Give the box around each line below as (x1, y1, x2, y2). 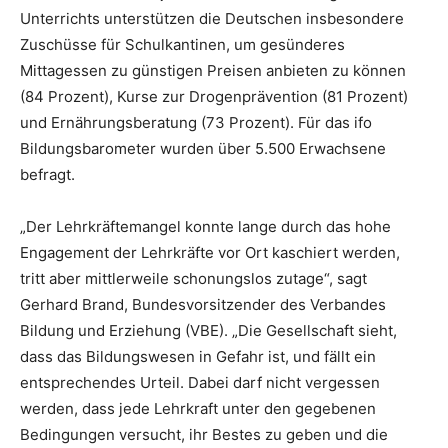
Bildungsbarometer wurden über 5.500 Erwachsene (20, 139, 386, 158)
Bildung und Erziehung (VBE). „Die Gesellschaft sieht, (20, 321, 397, 340)
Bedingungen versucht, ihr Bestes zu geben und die (20, 425, 388, 444)
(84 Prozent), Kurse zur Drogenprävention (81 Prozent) (20, 87, 408, 106)
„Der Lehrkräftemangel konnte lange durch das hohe (20, 217, 391, 236)
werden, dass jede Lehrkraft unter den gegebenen (20, 399, 376, 418)
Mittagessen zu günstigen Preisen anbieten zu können (20, 61, 406, 80)
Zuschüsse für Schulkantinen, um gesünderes (20, 35, 345, 54)
